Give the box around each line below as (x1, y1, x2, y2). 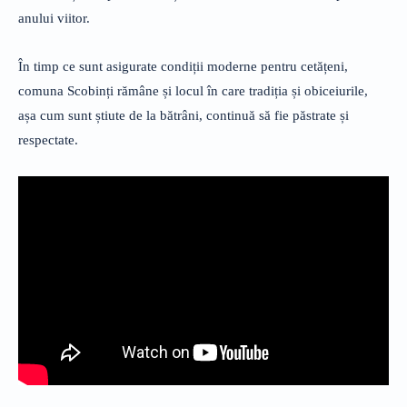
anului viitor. (18, 10, 90, 25)
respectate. (18, 132, 78, 147)
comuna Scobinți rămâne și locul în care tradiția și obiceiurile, (18, 83, 368, 98)
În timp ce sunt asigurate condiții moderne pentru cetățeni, (18, 58, 348, 74)
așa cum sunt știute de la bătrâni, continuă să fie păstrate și (18, 107, 349, 123)
